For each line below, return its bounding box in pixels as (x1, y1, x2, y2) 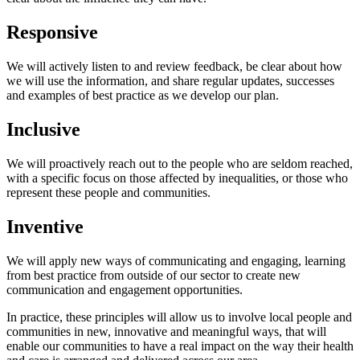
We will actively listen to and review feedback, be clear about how (6, 59, 342, 74)
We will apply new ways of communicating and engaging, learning (6, 253, 346, 268)
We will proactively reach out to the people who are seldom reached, (6, 156, 353, 170)
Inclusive (6, 118, 80, 140)
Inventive (6, 215, 84, 237)
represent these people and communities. (6, 185, 211, 199)
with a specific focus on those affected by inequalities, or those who (6, 170, 348, 185)
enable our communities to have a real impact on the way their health (6, 338, 354, 353)
